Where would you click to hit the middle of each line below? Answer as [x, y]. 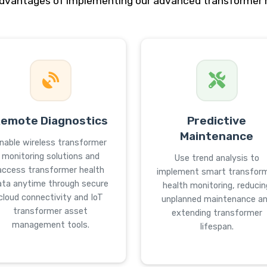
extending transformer [217, 213]
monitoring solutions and [50, 156]
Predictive [217, 121]
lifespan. [217, 227]
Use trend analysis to [217, 158]
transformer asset [50, 211]
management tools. [50, 225]
